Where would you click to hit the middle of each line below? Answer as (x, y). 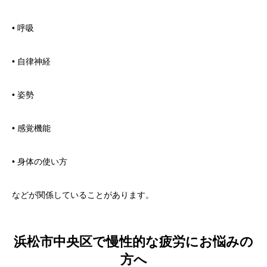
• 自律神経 (31, 61)
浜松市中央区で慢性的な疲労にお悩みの (133, 242)
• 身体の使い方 (40, 161)
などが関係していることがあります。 (83, 195)
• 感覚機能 (31, 128)
